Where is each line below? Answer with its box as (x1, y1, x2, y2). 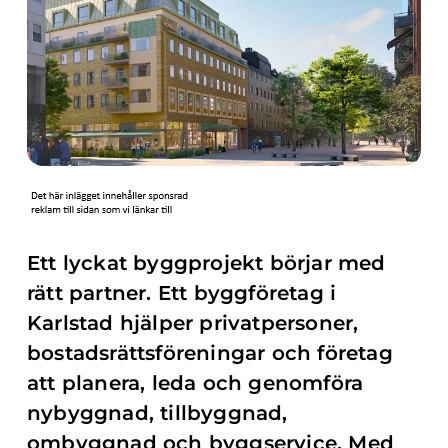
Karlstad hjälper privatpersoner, (27, 311, 359, 335)
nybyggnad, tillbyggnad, (27, 401, 288, 425)
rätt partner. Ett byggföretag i (27, 281, 337, 305)
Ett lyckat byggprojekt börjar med (27, 251, 386, 275)
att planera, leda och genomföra (27, 371, 364, 395)
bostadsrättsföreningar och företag (27, 341, 393, 365)
